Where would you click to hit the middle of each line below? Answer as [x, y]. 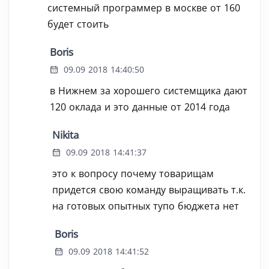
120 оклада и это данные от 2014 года [140, 107]
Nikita [65, 135]
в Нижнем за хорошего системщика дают [149, 91]
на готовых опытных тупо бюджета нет [146, 206]
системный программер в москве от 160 [144, 8]
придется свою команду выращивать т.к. [149, 190]
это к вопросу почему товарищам [133, 174]
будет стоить [78, 24]
